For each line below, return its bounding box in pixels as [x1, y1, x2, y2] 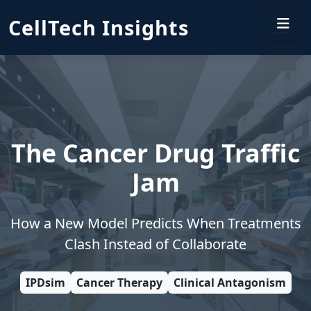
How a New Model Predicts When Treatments [10, 213, 301, 233]
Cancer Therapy [76, 274, 162, 290]
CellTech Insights [8, 13, 189, 41]
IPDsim [25, 274, 65, 290]
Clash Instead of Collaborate [65, 234, 246, 253]
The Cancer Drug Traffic [11, 135, 300, 169]
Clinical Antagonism [173, 274, 286, 290]
